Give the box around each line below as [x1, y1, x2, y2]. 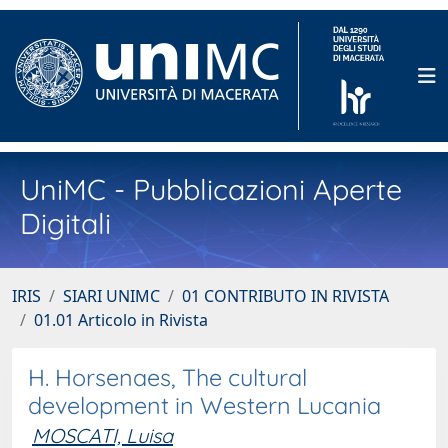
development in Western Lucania [28, 391, 381, 420]
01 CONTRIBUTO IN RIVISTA [182, 285, 389, 307]
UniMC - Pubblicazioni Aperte [20, 171, 402, 207]
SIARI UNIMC [63, 285, 160, 307]
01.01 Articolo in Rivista [34, 309, 208, 331]
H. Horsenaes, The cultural [28, 363, 307, 392]
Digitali [20, 205, 111, 241]
